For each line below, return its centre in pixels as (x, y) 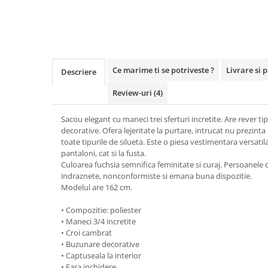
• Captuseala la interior (101, 255)
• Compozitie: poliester (101, 210)
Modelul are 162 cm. (97, 187)
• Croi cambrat (86, 233)
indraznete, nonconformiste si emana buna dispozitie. (156, 176)
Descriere (79, 72)
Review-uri (133, 93)
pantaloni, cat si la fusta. (103, 153)
